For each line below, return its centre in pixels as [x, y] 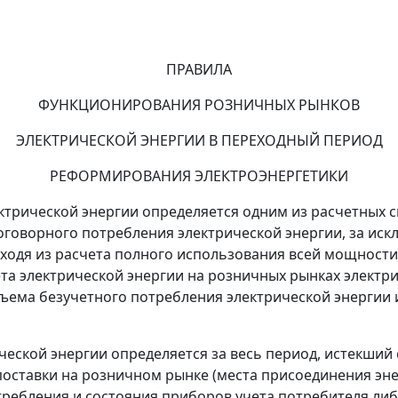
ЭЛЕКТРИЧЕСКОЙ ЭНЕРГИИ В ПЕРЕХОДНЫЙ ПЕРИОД [199, 141]
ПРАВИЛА [199, 70]
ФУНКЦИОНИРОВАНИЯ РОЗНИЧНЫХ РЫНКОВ [199, 105]
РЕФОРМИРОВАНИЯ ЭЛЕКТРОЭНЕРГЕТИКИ [199, 176]
